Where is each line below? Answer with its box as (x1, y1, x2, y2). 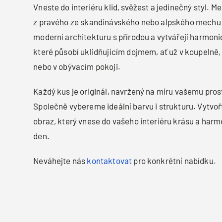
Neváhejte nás (33, 156, 87, 166)
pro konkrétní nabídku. (132, 156, 216, 166)
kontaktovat (87, 156, 132, 166)
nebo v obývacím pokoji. (33, 61, 120, 72)
